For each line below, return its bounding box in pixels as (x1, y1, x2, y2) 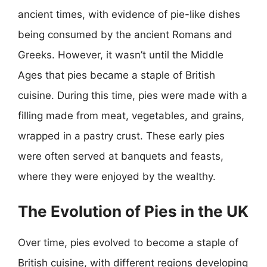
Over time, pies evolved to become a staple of (18, 236, 238, 249)
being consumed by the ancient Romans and (18, 29, 232, 41)
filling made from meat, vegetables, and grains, (18, 110, 244, 122)
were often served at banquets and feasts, (18, 150, 223, 162)
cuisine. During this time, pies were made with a (18, 89, 247, 101)
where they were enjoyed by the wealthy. (18, 170, 216, 182)
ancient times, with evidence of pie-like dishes (18, 8, 240, 20)
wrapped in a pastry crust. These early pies (18, 130, 225, 142)
